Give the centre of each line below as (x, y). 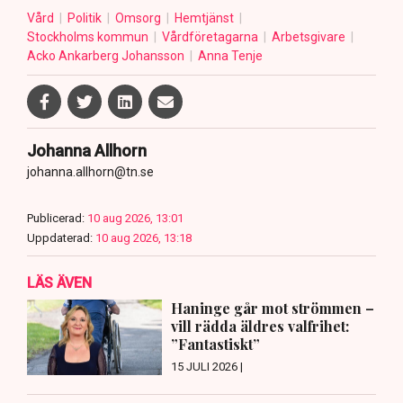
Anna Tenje (230, 55)
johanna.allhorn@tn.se (90, 171)
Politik (86, 18)
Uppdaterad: (60, 237)
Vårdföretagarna (211, 36)
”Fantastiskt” (215, 344)
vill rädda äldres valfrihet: (260, 326)
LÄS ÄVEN (59, 282)
